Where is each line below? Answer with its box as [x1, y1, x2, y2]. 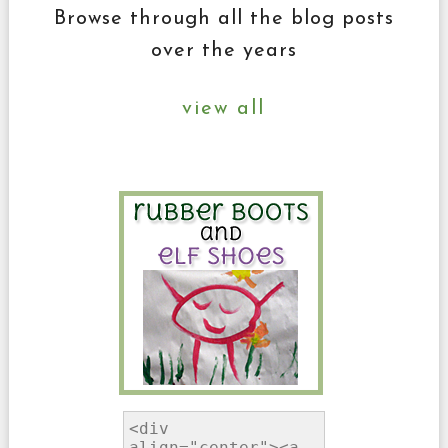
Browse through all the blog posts [53, 8, 394, 29]
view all [182, 98, 266, 119]
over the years [150, 40, 297, 61]
